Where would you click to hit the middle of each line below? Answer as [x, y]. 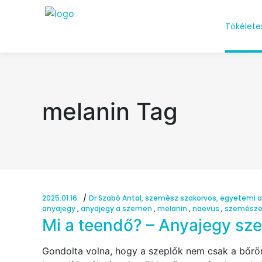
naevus [206, 208]
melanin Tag [110, 112]
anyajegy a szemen [116, 208]
